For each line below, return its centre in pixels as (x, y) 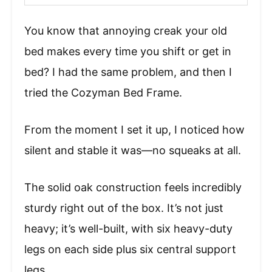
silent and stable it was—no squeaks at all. (133, 151)
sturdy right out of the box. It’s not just (124, 208)
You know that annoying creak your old (126, 31)
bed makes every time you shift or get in (128, 52)
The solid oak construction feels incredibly (133, 188)
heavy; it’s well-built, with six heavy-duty (128, 229)
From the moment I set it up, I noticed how (134, 130)
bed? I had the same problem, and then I (128, 72)
